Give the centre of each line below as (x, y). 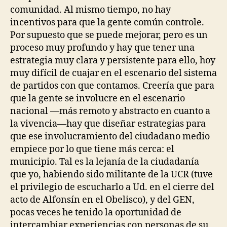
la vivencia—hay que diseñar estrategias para (108, 124)
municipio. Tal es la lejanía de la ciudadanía (105, 162)
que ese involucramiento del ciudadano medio (110, 137)
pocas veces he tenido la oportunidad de (96, 213)
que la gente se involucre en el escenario (98, 99)
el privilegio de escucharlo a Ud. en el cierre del (112, 187)
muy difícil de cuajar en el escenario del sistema (113, 73)
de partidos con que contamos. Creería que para (112, 86)
